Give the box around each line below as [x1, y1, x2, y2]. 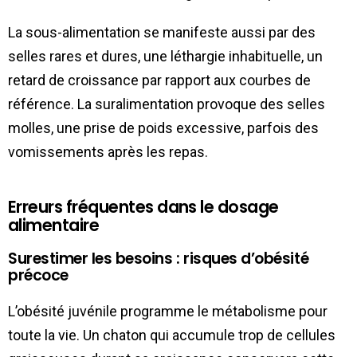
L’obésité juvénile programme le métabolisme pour [8, 303, 328, 320]
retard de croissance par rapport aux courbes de [8, 72, 311, 89]
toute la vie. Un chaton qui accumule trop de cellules [8, 327, 335, 344]
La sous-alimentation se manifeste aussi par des [8, 24, 316, 41]
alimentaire [8, 214, 100, 237]
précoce [8, 265, 69, 287]
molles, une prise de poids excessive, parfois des [8, 120, 319, 137]
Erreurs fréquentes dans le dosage [8, 195, 279, 219]
